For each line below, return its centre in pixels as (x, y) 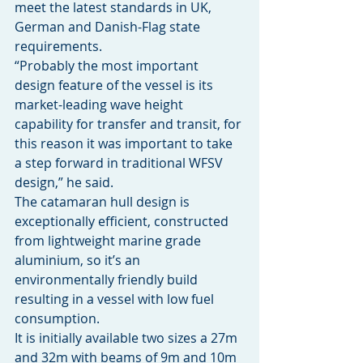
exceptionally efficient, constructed (123, 221)
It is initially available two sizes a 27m (128, 337)
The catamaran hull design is (104, 201)
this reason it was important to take (125, 143)
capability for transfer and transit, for (130, 124)
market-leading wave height (100, 104)
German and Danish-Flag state (109, 26)
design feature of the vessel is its (115, 85)
